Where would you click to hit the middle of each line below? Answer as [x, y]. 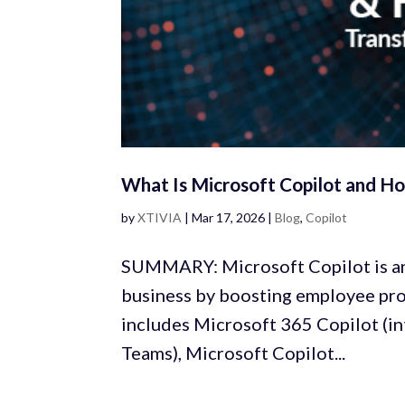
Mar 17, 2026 [229, 217]
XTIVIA [160, 217]
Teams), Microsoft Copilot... [234, 352]
